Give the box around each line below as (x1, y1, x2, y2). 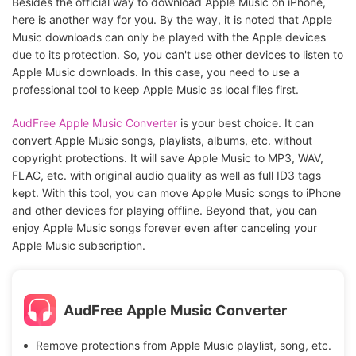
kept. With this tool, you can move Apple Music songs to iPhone (12, 186, 341, 200)
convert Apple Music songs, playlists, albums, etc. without (12, 133, 312, 148)
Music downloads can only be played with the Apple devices (12, 30, 326, 44)
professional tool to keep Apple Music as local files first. (12, 83, 299, 97)
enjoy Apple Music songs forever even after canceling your (12, 221, 317, 235)
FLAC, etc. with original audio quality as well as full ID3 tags (12, 168, 321, 183)
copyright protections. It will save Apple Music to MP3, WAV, (12, 151, 323, 165)
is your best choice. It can (177, 116, 314, 130)
